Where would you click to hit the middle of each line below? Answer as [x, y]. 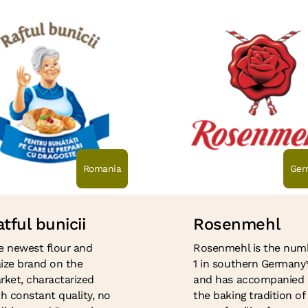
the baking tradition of [249, 296]
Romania [102, 169]
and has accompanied [249, 280]
